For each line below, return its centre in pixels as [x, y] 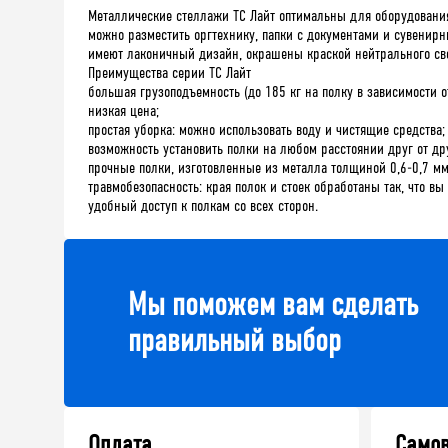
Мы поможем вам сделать [273, 304]
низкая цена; [123, 110]
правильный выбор [234, 340]
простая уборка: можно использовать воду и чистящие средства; [266, 129]
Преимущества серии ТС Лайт [169, 72]
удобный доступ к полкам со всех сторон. [203, 205]
